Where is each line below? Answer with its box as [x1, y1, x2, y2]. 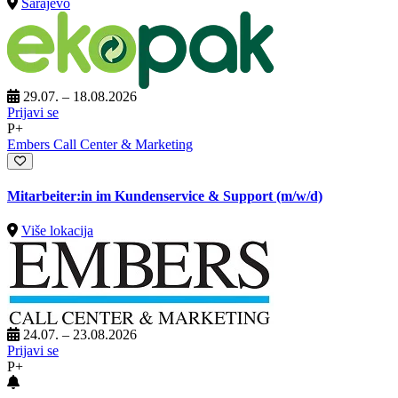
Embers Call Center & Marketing [7, 136, 193, 152]
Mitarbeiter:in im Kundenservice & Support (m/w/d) [7, 187, 322, 203]
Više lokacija [21, 223, 93, 239]
